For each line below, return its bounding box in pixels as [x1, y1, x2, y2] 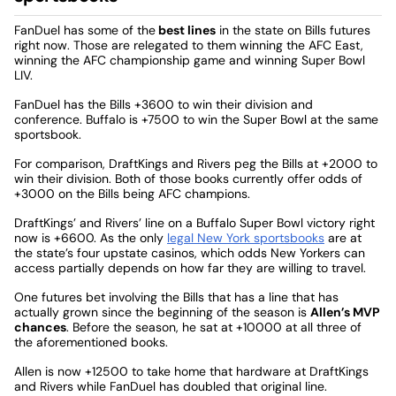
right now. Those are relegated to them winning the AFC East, [14, 36, 363, 53]
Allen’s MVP [310, 303, 380, 320]
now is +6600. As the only [14, 229, 167, 246]
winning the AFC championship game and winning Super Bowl [14, 51, 365, 68]
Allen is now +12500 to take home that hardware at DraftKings [14, 362, 369, 379]
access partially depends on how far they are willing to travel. [14, 259, 366, 276]
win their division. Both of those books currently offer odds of [14, 170, 362, 187]
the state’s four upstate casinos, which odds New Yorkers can [14, 244, 365, 261]
